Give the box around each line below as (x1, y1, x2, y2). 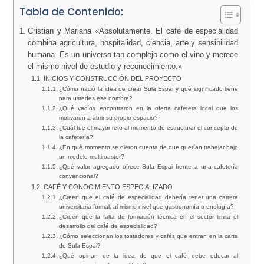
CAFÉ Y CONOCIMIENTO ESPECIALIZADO (43, 183, 173, 191)
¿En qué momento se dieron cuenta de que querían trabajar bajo (59, 144, 239, 151)
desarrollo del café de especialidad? (59, 223, 158, 230)
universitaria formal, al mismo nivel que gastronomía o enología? (59, 203, 235, 210)
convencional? (59, 173, 99, 180)
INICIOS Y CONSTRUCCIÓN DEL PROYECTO (43, 75, 181, 82)
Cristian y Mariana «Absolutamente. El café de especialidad (27, 27, 239, 36)
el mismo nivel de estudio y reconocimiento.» (27, 62, 182, 71)
